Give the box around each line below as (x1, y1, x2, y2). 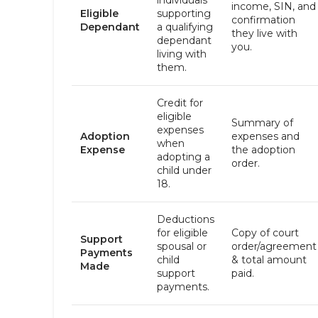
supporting (157, 7, 211, 20)
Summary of (231, 116, 293, 129)
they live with (231, 27, 297, 40)
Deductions (157, 213, 214, 226)
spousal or (157, 240, 207, 253)
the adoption (231, 143, 295, 156)
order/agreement (231, 240, 317, 253)
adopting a (157, 150, 210, 163)
